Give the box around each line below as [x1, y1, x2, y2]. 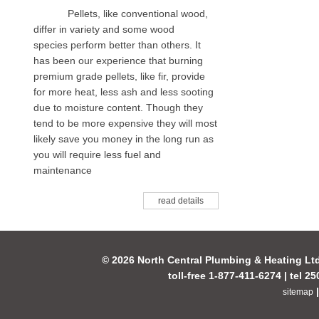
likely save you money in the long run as [33, 133, 214, 145]
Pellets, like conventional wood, [68, 8, 208, 19]
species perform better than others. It [33, 39, 201, 51]
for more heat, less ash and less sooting [33, 86, 214, 98]
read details [158, 196, 204, 206]
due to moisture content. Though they [33, 102, 203, 113]
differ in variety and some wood [33, 23, 174, 35]
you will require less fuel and [33, 149, 161, 160]
